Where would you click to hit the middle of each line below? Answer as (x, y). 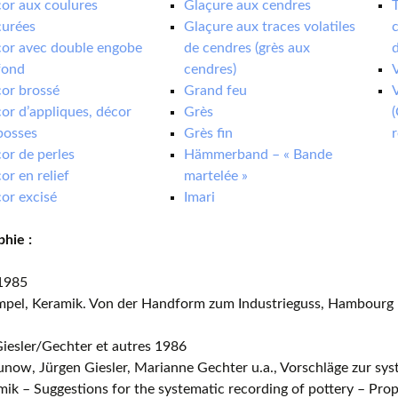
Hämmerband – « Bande (259, 155)
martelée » (216, 176)
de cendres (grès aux (247, 48)
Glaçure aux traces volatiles (270, 27)
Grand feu (216, 91)
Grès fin (209, 133)
